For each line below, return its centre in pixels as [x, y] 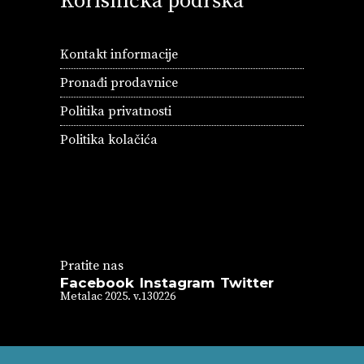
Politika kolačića [109, 140]
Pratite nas [92, 266]
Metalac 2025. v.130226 [118, 297]
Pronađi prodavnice [119, 83]
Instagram [177, 283]
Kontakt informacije [119, 55]
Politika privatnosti [116, 112]
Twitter [247, 283]
